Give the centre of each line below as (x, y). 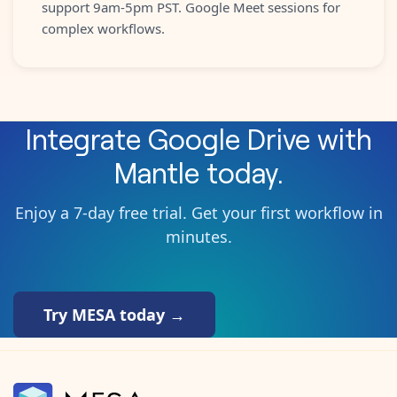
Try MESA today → (114, 314)
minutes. (198, 236)
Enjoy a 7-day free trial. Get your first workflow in (198, 212)
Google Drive (229, 137)
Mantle (156, 171)
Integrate (86, 137)
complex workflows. (103, 28)
